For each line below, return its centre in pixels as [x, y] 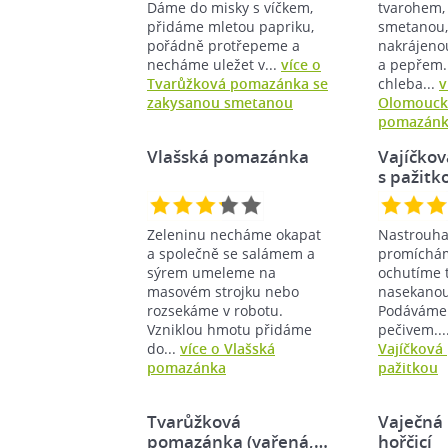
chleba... [408, 83]
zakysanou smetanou [220, 102]
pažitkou [408, 367]
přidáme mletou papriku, [230, 26]
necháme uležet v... [214, 64]
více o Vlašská [227, 348]
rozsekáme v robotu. [215, 310]
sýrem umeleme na [211, 272]
